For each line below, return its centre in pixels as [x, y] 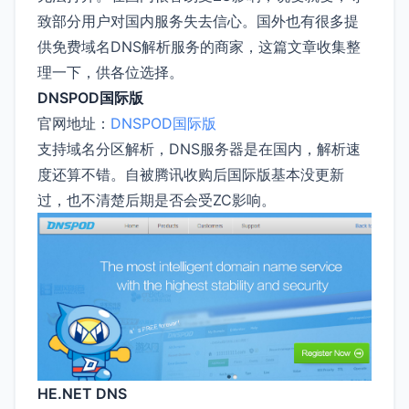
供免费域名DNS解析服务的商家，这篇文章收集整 [199, 46]
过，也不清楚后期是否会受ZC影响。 [157, 199]
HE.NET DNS [82, 394]
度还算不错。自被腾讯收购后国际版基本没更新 [191, 174]
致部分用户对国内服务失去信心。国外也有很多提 [198, 21]
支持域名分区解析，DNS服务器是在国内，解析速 [199, 148]
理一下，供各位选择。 [110, 72]
